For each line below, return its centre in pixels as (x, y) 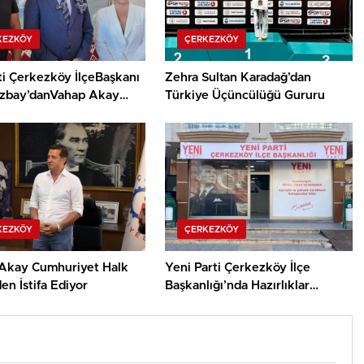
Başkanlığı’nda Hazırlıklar (238, 285)
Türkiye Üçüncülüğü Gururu (245, 95)
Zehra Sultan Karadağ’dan (238, 77)
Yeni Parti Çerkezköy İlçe (238, 267)
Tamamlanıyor (206, 303)
